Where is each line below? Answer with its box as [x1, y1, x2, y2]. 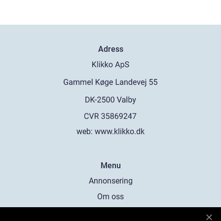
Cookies [97, 208, 124, 217]
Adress [98, 44, 123, 54]
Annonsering [88, 176, 133, 185]
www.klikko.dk [95, 127, 145, 136]
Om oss [97, 192, 124, 201]
